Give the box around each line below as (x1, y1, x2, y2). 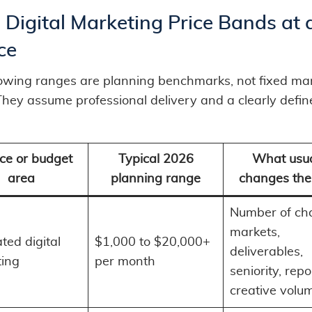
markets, (230, 226, 280, 239)
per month (95, 255, 155, 268)
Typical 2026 (118, 153, 194, 166)
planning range (111, 172, 201, 185)
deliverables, (230, 245, 303, 258)
